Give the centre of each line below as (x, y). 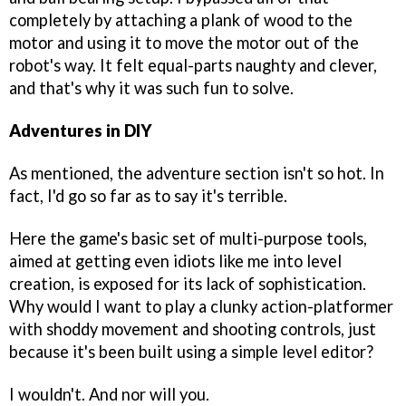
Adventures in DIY (81, 130)
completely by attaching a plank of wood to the (181, 20)
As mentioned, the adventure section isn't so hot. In (197, 173)
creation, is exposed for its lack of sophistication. (188, 283)
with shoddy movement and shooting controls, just (193, 329)
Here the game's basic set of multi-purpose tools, (188, 238)
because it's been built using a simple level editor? (191, 351)
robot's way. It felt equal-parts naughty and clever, (193, 65)
